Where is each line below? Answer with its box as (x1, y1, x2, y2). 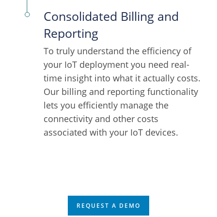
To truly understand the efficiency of (44, 45, 191, 57)
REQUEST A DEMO (77, 201, 140, 210)
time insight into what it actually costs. (44, 72, 201, 84)
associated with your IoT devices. (44, 126, 178, 139)
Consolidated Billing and (44, 8, 179, 25)
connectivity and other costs (44, 113, 158, 125)
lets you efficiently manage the (44, 99, 169, 111)
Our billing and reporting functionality (44, 86, 198, 98)
